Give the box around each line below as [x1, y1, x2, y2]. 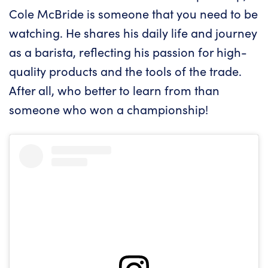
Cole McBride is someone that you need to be [9, 5, 258, 22]
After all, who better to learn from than [9, 81, 220, 98]
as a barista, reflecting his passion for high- [9, 43, 247, 60]
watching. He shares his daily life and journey [9, 24, 257, 41]
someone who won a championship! [9, 100, 208, 117]
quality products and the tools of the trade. [9, 62, 242, 79]
